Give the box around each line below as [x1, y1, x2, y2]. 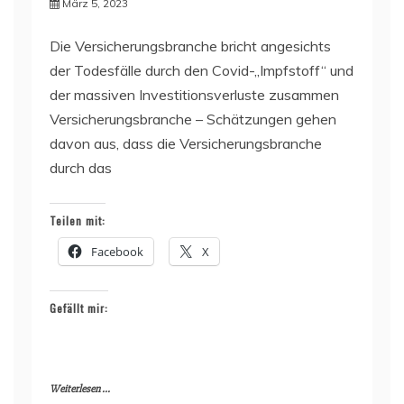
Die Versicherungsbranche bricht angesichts [50, 36, 331, 55]
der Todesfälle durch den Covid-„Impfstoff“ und [50, 60, 353, 79]
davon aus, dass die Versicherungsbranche [50, 133, 322, 152]
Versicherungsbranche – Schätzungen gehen [50, 109, 336, 128]
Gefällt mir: [50, 299, 108, 316]
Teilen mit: [50, 212, 106, 228]
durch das [50, 158, 112, 177]
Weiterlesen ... [50, 381, 110, 396]
